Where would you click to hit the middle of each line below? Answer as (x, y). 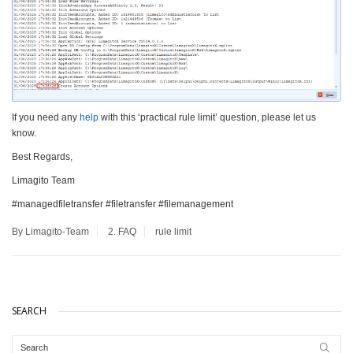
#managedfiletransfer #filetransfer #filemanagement (123, 204)
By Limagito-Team (50, 232)
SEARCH (29, 311)
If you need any (46, 118)
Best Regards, (42, 157)
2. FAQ (122, 232)
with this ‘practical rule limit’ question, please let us (207, 118)
